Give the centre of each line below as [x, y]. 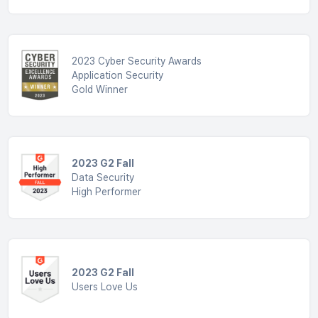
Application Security [117, 76]
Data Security [103, 178]
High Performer [106, 192]
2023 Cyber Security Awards [136, 61]
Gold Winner [99, 90]
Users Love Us [104, 287]
